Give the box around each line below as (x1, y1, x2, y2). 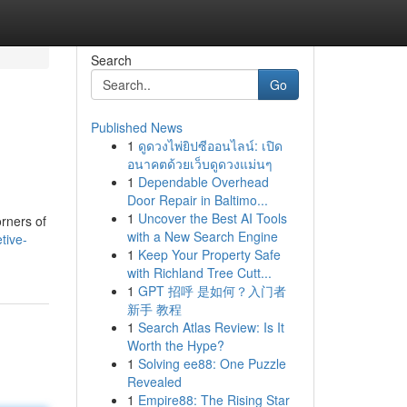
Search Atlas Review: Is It (137, 318, 284, 336)
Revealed (126, 372, 182, 391)
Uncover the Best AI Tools (137, 209, 287, 227)
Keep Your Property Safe (137, 245, 281, 263)
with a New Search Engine (126, 227, 278, 245)
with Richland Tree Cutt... (126, 263, 272, 282)
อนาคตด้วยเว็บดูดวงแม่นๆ (126, 154, 273, 173)
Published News (90, 118, 183, 136)
